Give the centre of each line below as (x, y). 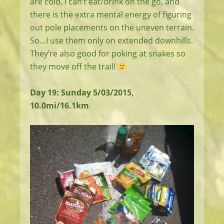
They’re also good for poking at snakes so (108, 53)
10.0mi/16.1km (59, 105)
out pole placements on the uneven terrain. (112, 27)
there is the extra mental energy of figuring (111, 14)
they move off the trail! (74, 66)
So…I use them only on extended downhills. (111, 40)
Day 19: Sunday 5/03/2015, (82, 92)
